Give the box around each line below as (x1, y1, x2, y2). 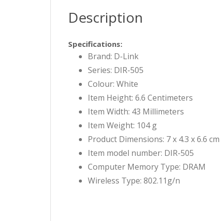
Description (68, 8, 143, 27)
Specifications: (68, 39, 122, 49)
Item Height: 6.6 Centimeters (88, 92, 193, 104)
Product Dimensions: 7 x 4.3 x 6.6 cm (88, 134, 220, 145)
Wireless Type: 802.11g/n (88, 175, 180, 186)
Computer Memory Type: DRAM (88, 161, 206, 173)
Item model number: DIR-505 (88, 147, 194, 159)
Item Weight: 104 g (88, 120, 157, 131)
